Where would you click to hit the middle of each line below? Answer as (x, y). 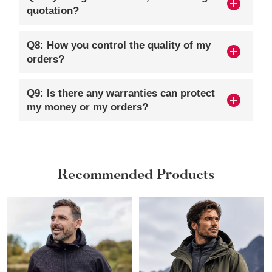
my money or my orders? (87, 107)
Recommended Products (136, 175)
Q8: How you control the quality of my (118, 45)
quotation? (53, 10)
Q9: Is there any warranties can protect (121, 93)
